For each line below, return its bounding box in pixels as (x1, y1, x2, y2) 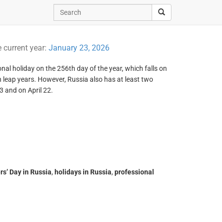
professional (114, 168, 154, 176)
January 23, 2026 (48, 43, 110, 53)
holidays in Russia (54, 168, 111, 176)
